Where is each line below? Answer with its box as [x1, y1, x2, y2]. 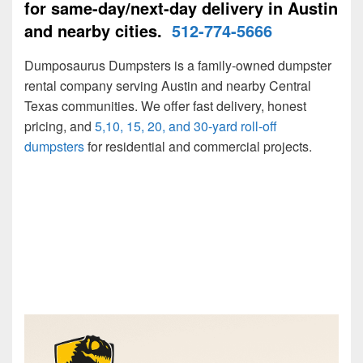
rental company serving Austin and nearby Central [24, 76, 311, 96]
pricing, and [24, 117, 95, 136]
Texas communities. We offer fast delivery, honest [24, 96, 306, 116]
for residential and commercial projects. [84, 137, 312, 156]
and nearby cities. [24, 19, 172, 42]
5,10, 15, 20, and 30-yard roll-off [95, 117, 277, 136]
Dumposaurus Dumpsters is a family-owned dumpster [24, 56, 331, 75]
